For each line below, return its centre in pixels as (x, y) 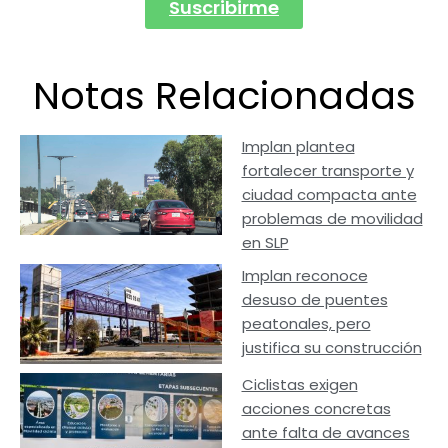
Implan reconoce (304, 275)
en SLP (265, 242)
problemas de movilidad (332, 218)
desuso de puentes (314, 299)
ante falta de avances (325, 433)
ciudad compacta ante (329, 194)
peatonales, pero (306, 323)
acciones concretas (316, 409)
